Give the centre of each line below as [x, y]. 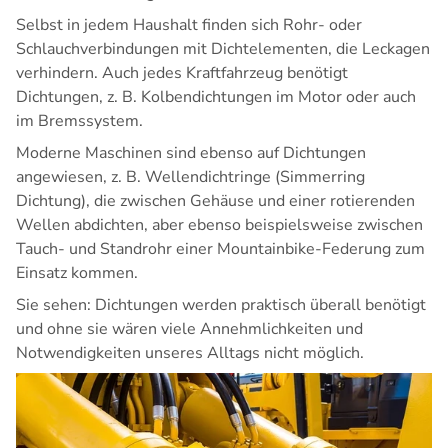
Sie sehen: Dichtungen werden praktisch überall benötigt [221, 305]
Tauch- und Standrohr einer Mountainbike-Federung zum [220, 249]
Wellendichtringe [208, 177]
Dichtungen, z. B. [78, 97]
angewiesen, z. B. [80, 177]
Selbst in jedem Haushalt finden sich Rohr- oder [189, 25]
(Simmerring [318, 177]
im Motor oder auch [344, 97]
